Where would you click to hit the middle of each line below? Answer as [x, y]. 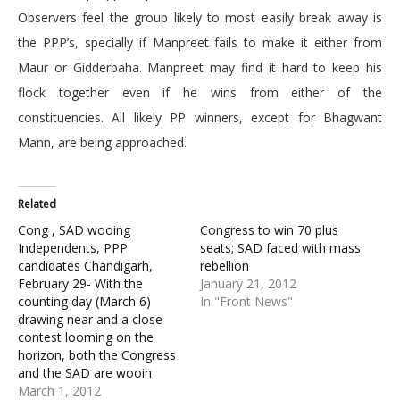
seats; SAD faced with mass [280, 248]
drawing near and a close [90, 320]
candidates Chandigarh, [85, 266]
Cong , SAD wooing [74, 230]
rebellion [225, 266]
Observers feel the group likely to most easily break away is [200, 18]
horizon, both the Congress [97, 355]
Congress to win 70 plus [269, 230]
